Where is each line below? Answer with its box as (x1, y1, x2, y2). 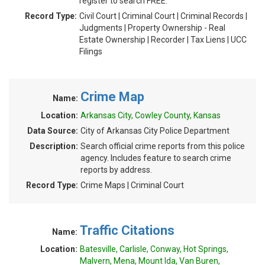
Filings (79, 47, 102, 56)
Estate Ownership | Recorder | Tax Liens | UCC (79, 35, 247, 44)
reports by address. (80, 165, 152, 174)
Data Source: (27, 126, 78, 135)
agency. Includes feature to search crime (80, 153, 231, 163)
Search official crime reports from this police (80, 141, 245, 151)
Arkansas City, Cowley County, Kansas (80, 111, 221, 120)
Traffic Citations (80, 223, 174, 238)
